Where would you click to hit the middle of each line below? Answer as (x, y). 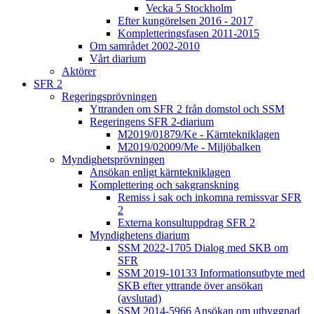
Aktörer (79, 71)
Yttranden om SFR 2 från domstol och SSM (187, 109)
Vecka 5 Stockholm (189, 8)
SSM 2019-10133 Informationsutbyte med (211, 273)
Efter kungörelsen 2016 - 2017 (185, 21)
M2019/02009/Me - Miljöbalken (189, 147)
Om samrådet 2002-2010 (145, 46)
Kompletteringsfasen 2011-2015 (189, 34)
